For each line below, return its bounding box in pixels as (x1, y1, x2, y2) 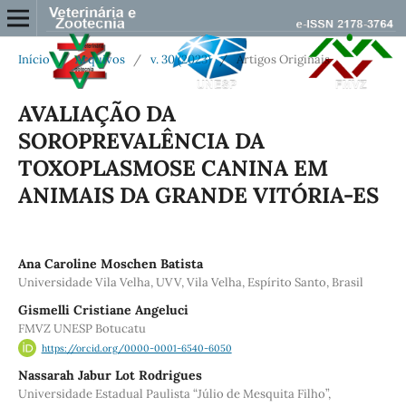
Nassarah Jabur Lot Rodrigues (17, 367, 202, 384)
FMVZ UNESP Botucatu (17, 320, 146, 336)
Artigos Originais (236, 51, 330, 67)
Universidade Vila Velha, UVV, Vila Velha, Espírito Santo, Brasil (17, 274, 363, 290)
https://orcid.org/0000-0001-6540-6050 (41, 342, 232, 355)
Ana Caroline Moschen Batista (17, 255, 203, 272)
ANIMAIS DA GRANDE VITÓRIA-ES (17, 180, 379, 209)
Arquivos (74, 51, 125, 67)
